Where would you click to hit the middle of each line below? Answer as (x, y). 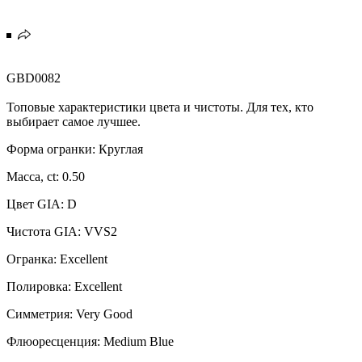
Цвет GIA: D (42, 204)
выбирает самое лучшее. (74, 121)
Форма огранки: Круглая (75, 149)
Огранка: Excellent (57, 259)
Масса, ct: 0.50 (46, 176)
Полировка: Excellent (64, 286)
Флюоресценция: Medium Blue (90, 341)
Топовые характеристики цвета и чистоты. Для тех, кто (160, 107)
